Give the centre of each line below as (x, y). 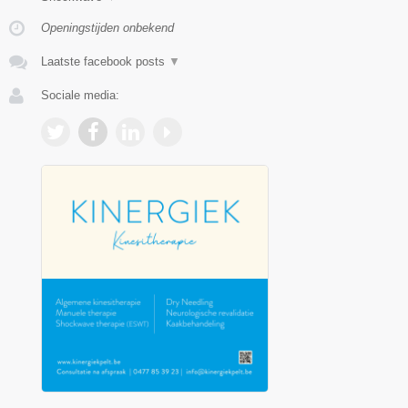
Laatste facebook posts (105, 62)
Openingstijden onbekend (107, 28)
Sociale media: (80, 96)
